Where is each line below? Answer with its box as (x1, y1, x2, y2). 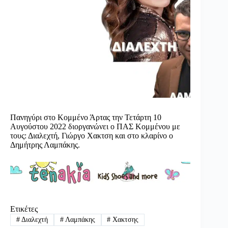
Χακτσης (110, 216, 139, 224)
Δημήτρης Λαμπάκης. (10, 140, 80, 150)
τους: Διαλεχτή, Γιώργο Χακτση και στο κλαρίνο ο (10, 131, 173, 140)
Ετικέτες (10, 205, 38, 214)
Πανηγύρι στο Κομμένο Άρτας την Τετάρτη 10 (10, 113, 161, 122)
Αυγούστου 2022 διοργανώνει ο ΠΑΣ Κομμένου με (10, 122, 180, 131)
